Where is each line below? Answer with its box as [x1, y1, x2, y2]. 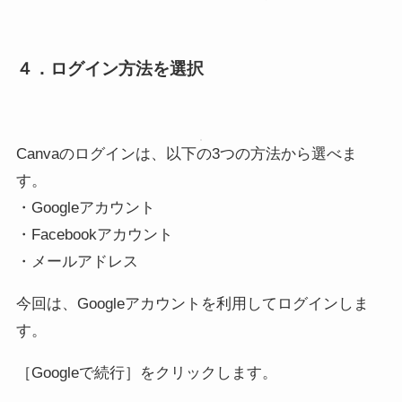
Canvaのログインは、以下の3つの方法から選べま [15, 145, 357, 163]
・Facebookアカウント [15, 226, 173, 244]
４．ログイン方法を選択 [15, 58, 204, 78]
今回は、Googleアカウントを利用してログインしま [15, 295, 369, 313]
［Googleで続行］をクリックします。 [15, 364, 277, 382]
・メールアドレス [15, 253, 138, 271]
